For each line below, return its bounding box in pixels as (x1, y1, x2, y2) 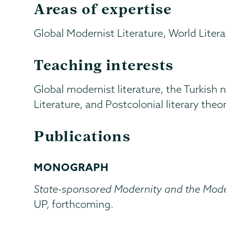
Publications (34, 127, 131, 145)
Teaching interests (34, 56, 174, 74)
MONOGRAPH (34, 160, 109, 174)
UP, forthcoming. (34, 197, 114, 210)
